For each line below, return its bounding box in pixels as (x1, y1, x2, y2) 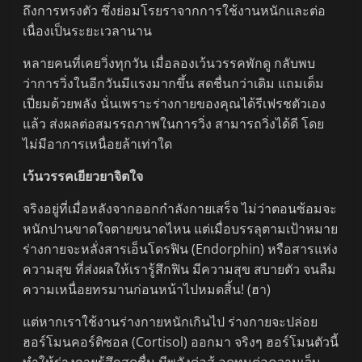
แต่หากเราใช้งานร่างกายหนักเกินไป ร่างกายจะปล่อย (23, 313, 318, 331)
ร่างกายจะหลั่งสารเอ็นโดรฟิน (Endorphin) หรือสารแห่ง (23, 240, 339, 259)
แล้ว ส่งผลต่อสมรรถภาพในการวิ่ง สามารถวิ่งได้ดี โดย (23, 115, 325, 133)
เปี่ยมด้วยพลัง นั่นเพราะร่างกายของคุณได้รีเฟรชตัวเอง (23, 95, 326, 113)
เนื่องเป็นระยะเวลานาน (23, 22, 153, 40)
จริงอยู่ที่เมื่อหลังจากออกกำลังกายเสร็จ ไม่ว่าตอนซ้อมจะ (23, 200, 338, 218)
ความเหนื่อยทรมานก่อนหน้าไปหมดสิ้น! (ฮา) (23, 280, 271, 299)
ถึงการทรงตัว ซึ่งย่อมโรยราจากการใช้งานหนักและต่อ (23, 2, 326, 20)
